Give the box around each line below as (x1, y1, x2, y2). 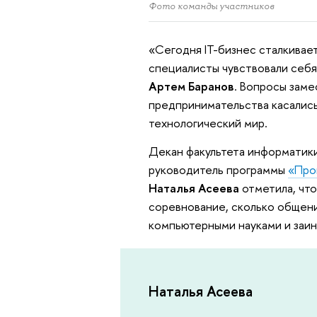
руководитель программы (148, 161, 288, 178)
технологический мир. (148, 115, 267, 132)
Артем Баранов (148, 78, 234, 95)
